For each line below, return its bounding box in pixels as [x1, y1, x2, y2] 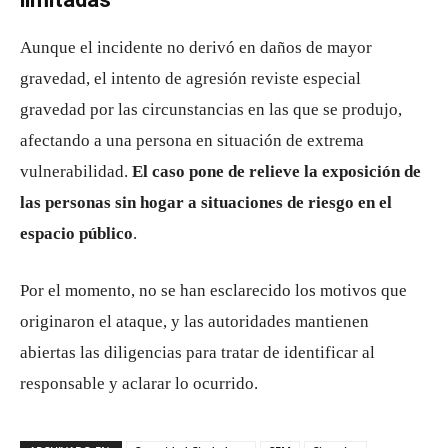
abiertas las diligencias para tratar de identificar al [20, 342, 375, 362]
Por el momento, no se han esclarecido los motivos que [20, 280, 407, 300]
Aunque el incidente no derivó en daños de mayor [20, 37, 372, 57]
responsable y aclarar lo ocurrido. [20, 373, 258, 393]
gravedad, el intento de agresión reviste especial [20, 68, 361, 88]
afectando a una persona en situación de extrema [20, 130, 364, 150]
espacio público [20, 223, 133, 243]
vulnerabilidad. [20, 161, 132, 181]
